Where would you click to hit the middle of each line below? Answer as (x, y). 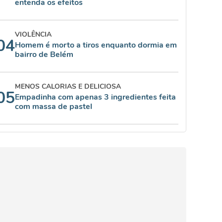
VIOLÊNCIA (33, 34)
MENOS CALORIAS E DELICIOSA (68, 86)
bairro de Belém (44, 55)
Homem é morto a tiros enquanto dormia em (96, 45)
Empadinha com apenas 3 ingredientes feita (95, 97)
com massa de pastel (54, 107)
